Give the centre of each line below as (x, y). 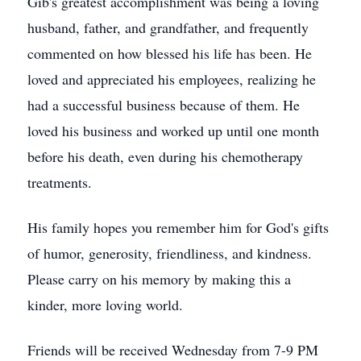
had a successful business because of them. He (164, 105)
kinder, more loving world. (105, 305)
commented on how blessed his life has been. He (170, 53)
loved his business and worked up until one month (173, 131)
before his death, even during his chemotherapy (165, 156)
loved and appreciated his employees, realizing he (172, 79)
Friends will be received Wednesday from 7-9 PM (173, 350)
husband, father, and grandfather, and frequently (168, 27)
